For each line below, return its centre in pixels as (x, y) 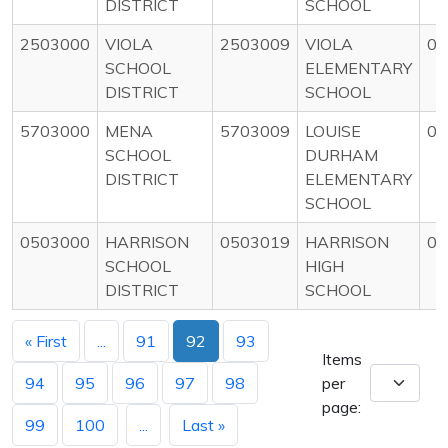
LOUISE (333, 130)
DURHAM (341, 154)
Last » (203, 424)
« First (46, 340)
